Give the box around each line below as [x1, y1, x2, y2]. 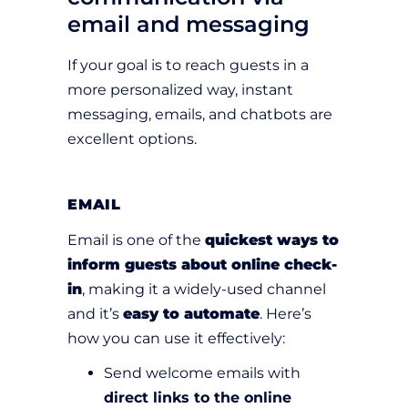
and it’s [67, 305, 123, 323]
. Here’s [260, 305, 311, 323]
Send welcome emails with [104, 364, 301, 382]
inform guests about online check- [67, 256, 337, 274]
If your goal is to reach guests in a [67, 56, 309, 75]
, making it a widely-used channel [82, 280, 326, 299]
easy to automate [123, 305, 260, 323]
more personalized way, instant [67, 81, 293, 99]
